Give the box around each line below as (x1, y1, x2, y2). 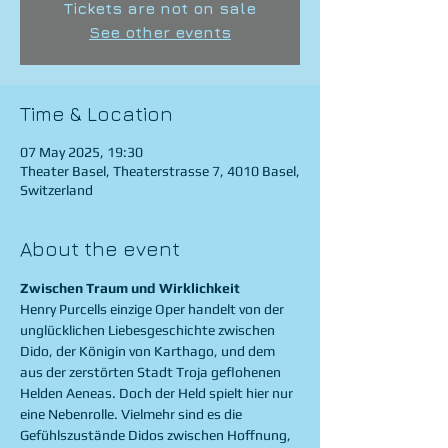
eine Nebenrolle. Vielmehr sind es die (20, 406, 245, 422)
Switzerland (20, 182, 93, 198)
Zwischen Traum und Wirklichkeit (20, 280, 240, 296)
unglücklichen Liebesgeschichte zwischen (20, 322, 278, 338)
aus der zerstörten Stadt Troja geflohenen (20, 364, 284, 380)
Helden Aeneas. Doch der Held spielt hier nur (20, 385, 296, 401)
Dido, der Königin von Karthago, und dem (20, 343, 278, 359)
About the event (20, 237, 180, 260)
